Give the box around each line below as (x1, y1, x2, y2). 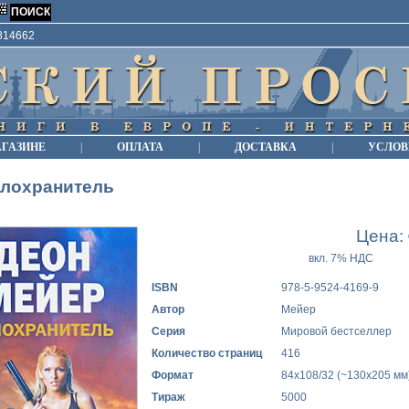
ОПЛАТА (117, 141, 163, 153)
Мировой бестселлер (281, 325, 392, 339)
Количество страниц (152, 347, 262, 361)
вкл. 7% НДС (309, 253, 373, 264)
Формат (152, 369, 194, 383)
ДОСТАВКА (235, 141, 297, 153)
